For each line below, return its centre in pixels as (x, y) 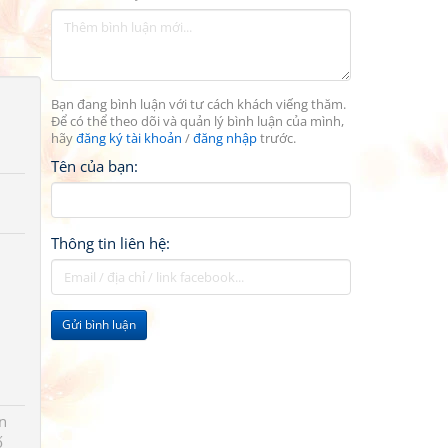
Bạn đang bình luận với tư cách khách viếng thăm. (198, 104)
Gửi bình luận (99, 324)
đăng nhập (225, 138)
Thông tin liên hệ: (110, 243)
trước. (276, 138)
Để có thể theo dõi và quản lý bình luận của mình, (197, 121)
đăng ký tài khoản (129, 138)
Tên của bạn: (94, 166)
